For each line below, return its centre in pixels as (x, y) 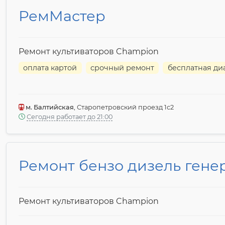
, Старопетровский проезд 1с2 (124, 107)
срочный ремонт (123, 68)
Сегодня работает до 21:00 (70, 117)
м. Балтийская (49, 107)
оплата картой (50, 68)
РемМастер (62, 16)
